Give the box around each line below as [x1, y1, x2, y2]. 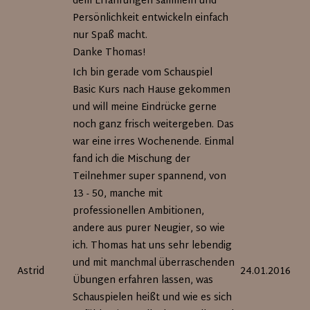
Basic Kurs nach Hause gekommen [73, 82, 231, 99]
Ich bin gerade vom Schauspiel [73, 64, 213, 82]
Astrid [17, 263, 45, 280]
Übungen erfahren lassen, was [73, 272, 214, 289]
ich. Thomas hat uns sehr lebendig [73, 237, 232, 255]
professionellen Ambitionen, [73, 203, 205, 220]
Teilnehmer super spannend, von [73, 168, 227, 185]
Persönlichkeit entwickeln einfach [73, 10, 229, 27]
